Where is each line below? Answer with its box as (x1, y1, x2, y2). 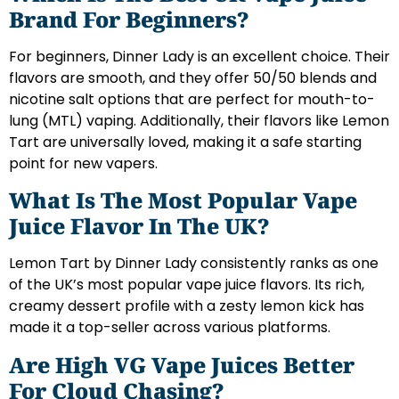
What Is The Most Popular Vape (9, 185, 357, 216)
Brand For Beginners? (9, 4, 248, 34)
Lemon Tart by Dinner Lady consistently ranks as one (9, 253, 379, 274)
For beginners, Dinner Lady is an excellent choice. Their (9, 45, 390, 67)
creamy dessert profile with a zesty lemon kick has (9, 296, 364, 317)
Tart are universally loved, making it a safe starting (9, 131, 362, 152)
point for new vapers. (9, 152, 158, 174)
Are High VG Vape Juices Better (9, 349, 354, 379)
